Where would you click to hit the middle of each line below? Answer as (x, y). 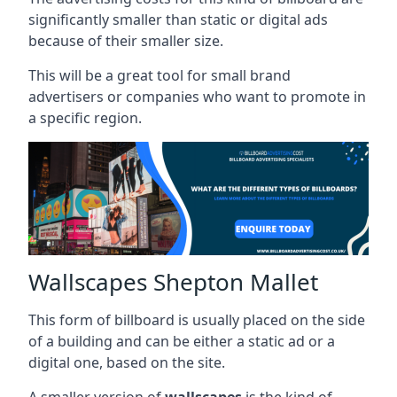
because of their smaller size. (126, 40)
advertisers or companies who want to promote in (197, 96)
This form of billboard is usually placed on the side (197, 319)
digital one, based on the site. (127, 362)
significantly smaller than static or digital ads (178, 19)
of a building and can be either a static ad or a (182, 341)
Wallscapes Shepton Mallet (173, 281)
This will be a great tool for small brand (160, 75)
